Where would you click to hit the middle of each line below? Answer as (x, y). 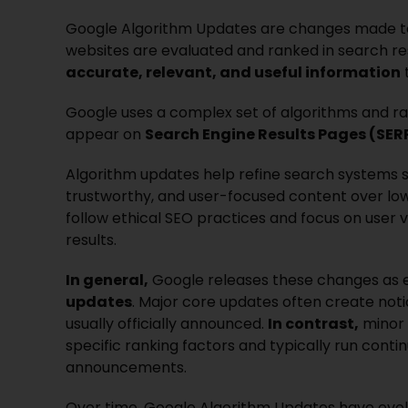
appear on (105, 134)
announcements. (126, 367)
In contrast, (313, 323)
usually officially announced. (166, 323)
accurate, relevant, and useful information (233, 72)
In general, (107, 280)
